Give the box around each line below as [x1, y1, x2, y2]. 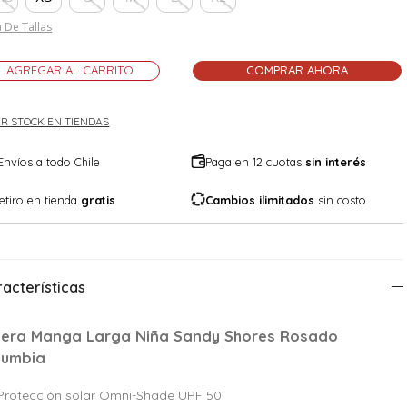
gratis [81, 193, 116, 207]
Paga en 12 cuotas [205, 154, 306, 169]
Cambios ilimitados [205, 193, 315, 207]
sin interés [305, 154, 367, 169]
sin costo [314, 193, 367, 207]
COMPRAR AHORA [246, 63, 349, 78]
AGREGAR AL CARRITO [6, 63, 134, 78]
